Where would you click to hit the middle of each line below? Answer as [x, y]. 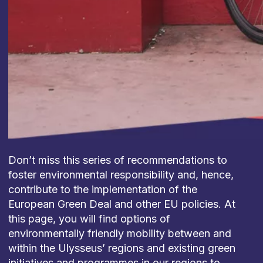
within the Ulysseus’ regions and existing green [122, 248]
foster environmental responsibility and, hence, [121, 175]
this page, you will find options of [89, 219]
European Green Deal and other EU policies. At [122, 204]
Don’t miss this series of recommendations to [117, 160]
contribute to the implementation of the [102, 190]
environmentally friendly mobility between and [119, 234]
